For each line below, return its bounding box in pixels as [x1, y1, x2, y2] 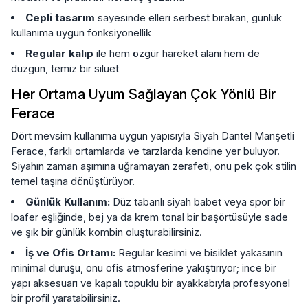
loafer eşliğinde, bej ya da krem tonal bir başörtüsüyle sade [11, 210, 288, 223]
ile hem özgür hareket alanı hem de [93, 46, 260, 60]
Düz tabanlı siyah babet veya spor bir [110, 195, 285, 208]
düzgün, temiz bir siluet [11, 61, 119, 75]
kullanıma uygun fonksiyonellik [11, 25, 151, 39]
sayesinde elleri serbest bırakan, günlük [95, 10, 282, 24]
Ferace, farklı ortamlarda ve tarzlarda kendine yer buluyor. [11, 144, 280, 157]
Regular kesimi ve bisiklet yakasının [115, 245, 283, 259]
